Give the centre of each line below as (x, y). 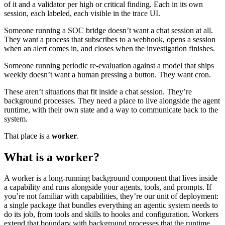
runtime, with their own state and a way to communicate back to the (111, 109)
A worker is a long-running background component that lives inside (111, 178)
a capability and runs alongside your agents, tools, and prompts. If (108, 187)
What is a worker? (52, 157)
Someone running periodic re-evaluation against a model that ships (109, 65)
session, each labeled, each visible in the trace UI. (82, 13)
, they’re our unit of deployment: (167, 196)
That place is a (28, 136)
